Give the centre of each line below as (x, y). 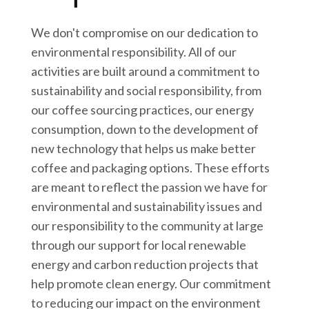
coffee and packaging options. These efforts (151, 168)
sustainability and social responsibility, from (147, 91)
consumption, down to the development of (145, 129)
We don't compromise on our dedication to (145, 33)
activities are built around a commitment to (146, 71)
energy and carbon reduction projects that (145, 265)
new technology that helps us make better (144, 149)
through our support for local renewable (139, 245)
